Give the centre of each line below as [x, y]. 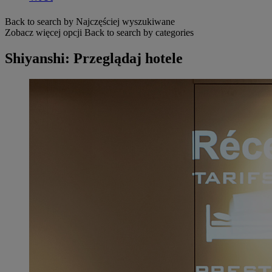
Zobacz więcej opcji [43, 32]
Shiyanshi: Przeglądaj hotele [94, 58]
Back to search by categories [139, 32]
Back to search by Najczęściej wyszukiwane [90, 21]
